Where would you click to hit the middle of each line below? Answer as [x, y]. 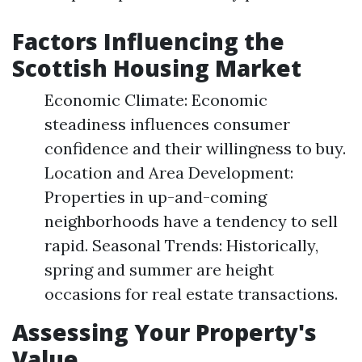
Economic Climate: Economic [156, 100]
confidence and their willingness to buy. [195, 148]
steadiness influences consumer [167, 124]
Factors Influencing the [148, 41]
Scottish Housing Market [157, 68]
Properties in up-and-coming [156, 197]
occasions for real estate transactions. [191, 294]
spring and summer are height [159, 269]
